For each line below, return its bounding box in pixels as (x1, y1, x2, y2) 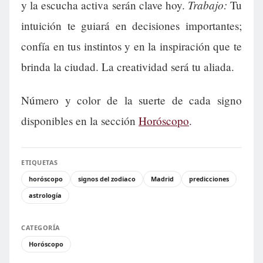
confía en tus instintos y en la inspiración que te (21, 38, 242, 53)
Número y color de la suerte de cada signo (21, 92, 242, 107)
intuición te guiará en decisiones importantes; (21, 18, 242, 33)
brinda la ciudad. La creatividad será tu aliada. (21, 59, 234, 74)
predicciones (189, 174, 229, 183)
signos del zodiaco (78, 174, 136, 183)
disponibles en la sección (21, 113, 139, 128)
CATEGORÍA (21, 222, 60, 232)
